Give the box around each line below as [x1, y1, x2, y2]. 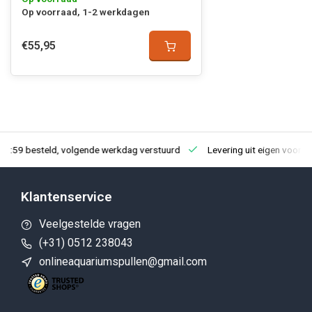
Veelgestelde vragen [39, 217, 141, 231]
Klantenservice [21, 189, 112, 205]
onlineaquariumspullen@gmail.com [39, 255, 207, 268]
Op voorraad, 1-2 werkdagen [22, 6, 150, 17]
